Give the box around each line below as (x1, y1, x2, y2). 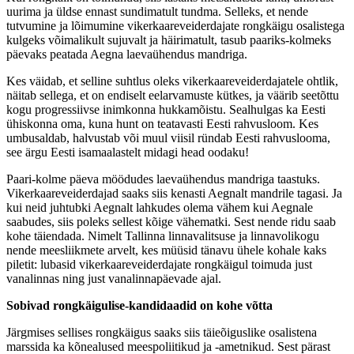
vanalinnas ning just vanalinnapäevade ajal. (6, 271, 221, 285)
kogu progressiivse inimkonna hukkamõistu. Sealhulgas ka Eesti (6, 102, 326, 116)
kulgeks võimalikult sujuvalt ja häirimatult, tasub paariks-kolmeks (6, 32, 331, 47)
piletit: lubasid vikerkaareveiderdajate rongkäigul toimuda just (6, 257, 312, 271)
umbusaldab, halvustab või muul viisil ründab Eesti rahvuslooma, (6, 130, 330, 145)
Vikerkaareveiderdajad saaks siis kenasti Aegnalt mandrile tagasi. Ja (6, 186, 342, 200)
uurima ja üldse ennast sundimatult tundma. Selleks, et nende (6, 4, 308, 18)
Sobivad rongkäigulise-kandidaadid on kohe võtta (6, 298, 273, 312)
